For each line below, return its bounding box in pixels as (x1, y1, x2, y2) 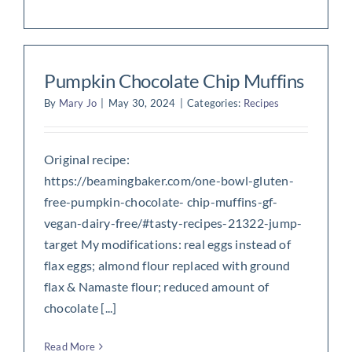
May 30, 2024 (108, 96, 176, 109)
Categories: (186, 96, 244, 109)
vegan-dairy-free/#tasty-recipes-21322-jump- (43, 214, 302, 230)
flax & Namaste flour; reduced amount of (43, 278, 269, 294)
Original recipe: (43, 151, 130, 167)
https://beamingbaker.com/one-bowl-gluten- (43, 172, 294, 188)
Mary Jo (58, 96, 97, 109)
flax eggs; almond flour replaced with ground (43, 257, 291, 273)
